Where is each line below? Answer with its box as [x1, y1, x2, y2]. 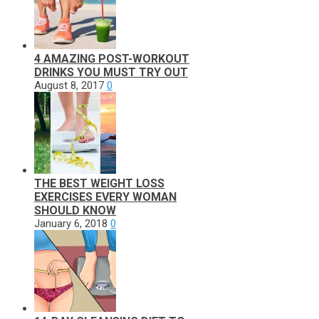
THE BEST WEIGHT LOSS [34, 176, 164, 190]
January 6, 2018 [34, 216, 108, 230]
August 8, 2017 [34, 78, 104, 92]
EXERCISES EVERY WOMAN [34, 189, 177, 204]
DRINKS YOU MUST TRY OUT [34, 65, 188, 79]
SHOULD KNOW [34, 203, 116, 217]
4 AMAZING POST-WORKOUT [34, 51, 189, 66]
